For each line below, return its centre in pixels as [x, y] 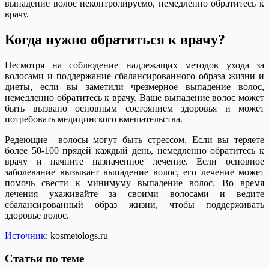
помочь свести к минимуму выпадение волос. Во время [134, 183]
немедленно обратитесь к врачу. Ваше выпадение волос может [134, 97]
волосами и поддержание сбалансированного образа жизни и [134, 76]
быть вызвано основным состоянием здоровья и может [134, 108]
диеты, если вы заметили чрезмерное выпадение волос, [134, 86]
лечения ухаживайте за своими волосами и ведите [134, 193]
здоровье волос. [37, 215]
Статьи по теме [44, 259]
